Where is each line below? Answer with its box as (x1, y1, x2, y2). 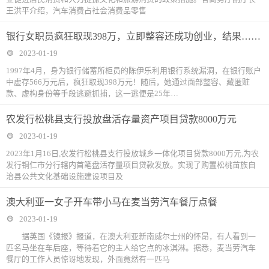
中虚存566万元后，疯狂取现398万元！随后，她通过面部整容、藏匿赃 (6, 77, 250, 86)
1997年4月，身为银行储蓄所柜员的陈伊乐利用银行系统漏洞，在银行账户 (6, 66, 261, 75)
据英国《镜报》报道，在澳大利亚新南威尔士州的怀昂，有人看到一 (6, 232, 256, 241)
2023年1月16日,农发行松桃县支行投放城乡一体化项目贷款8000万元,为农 (6, 149, 259, 158)
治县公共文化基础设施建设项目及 (6, 172, 123, 181)
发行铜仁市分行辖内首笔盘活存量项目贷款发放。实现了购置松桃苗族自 (6, 160, 256, 169)
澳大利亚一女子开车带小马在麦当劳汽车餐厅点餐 (6, 197, 217, 207)
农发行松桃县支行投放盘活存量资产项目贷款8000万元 (6, 114, 237, 124)
